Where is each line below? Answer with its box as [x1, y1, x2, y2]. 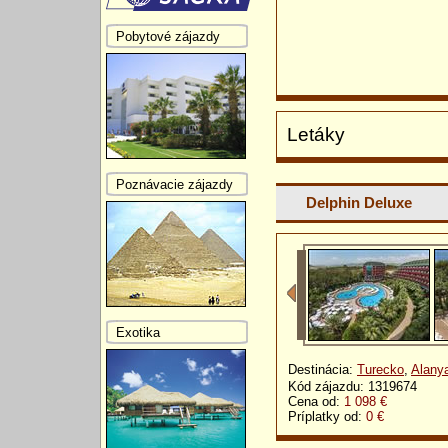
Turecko [357, 362, 404, 378]
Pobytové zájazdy [116, 28, 220, 44]
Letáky [287, 124, 345, 146]
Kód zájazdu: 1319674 [288, 379, 417, 395]
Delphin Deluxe [306, 194, 412, 212]
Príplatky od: [288, 409, 366, 425]
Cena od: [288, 394, 344, 410]
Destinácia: [288, 362, 357, 378]
